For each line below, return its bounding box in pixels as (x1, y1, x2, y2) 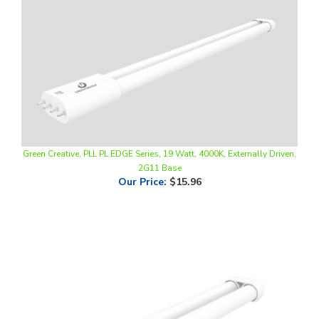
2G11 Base (137, 137, 182, 150)
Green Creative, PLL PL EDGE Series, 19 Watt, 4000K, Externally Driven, (23, 123, 296, 135)
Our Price (117, 150, 164, 164)
